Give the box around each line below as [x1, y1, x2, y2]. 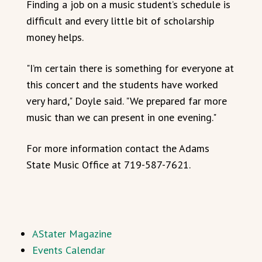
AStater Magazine [32, 227, 112, 240]
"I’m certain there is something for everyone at [26, 61, 234, 75]
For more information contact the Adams [26, 142, 209, 155]
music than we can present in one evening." [26, 111, 216, 124]
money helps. [26, 30, 84, 44]
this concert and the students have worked [26, 78, 218, 91]
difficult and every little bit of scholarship [26, 14, 214, 27]
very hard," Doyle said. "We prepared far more [26, 94, 227, 108]
